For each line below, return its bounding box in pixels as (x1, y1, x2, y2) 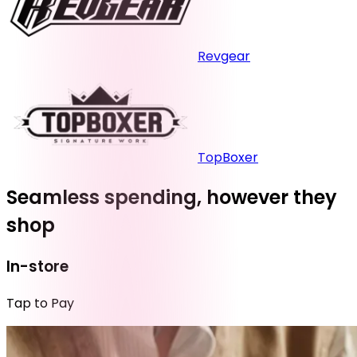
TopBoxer (198, 148, 258, 167)
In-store (6, 255, 69, 277)
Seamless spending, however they (6, 184, 337, 211)
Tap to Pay (6, 293, 74, 312)
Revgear (198, 47, 250, 66)
